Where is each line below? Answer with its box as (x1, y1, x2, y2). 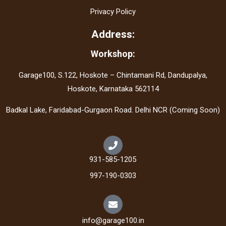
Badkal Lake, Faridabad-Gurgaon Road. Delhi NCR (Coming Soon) (6, 105, 220, 115)
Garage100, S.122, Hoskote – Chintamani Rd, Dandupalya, (19, 71, 207, 80)
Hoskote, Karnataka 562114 (67, 84, 159, 94)
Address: (91, 28, 135, 41)
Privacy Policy (90, 7, 136, 17)
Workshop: (91, 48, 135, 60)
